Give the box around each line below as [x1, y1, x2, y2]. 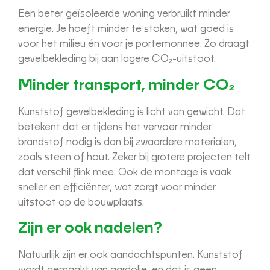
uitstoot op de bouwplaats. [18, 197, 144, 207]
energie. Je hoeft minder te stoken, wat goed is [18, 24, 234, 34]
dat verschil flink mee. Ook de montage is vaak [18, 167, 231, 177]
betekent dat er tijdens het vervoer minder [18, 122, 212, 132]
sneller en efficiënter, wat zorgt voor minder [18, 182, 216, 192]
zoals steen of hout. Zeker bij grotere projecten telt [18, 152, 251, 162]
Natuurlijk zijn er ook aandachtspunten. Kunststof [18, 250, 243, 260]
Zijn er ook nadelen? [18, 220, 162, 236]
